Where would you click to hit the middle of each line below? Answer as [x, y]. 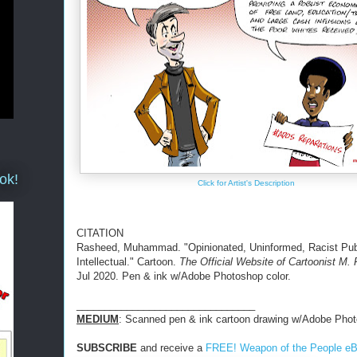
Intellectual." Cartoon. [128, 261]
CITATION [100, 233]
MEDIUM [98, 319]
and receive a [171, 347]
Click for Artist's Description [246, 183]
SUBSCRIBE [107, 347]
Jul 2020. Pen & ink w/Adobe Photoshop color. [184, 276]
